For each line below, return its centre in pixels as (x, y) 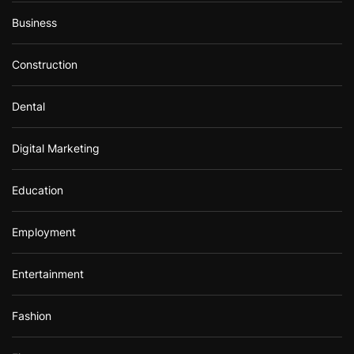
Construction (45, 64)
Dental (28, 106)
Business (34, 22)
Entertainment (48, 273)
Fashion (32, 315)
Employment (44, 232)
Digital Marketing (56, 148)
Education (38, 190)
